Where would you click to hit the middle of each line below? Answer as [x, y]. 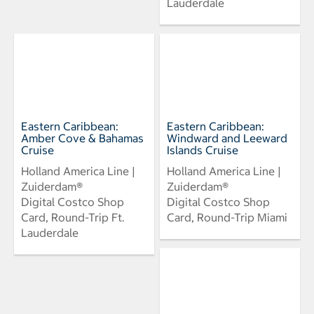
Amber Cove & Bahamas [82, 138]
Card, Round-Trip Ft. [73, 218]
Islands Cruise [203, 150]
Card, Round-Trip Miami [227, 218]
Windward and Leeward [227, 138]
